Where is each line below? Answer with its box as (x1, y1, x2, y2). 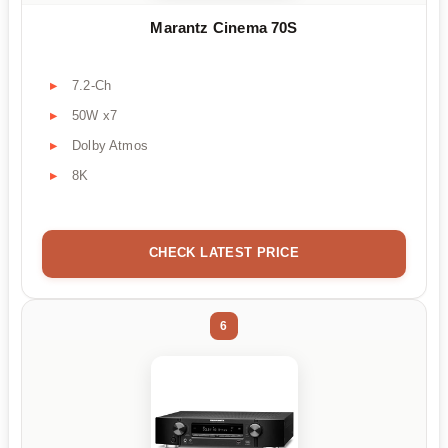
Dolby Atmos (72, 138, 148, 154)
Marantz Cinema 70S (150, 19, 298, 37)
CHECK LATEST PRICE (148, 245, 300, 261)
